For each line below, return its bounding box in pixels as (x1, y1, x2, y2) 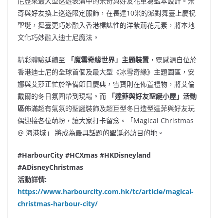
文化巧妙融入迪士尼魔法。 (18, 32, 99, 42)
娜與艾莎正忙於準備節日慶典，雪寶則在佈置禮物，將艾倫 (18, 79, 195, 89)
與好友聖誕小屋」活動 (128, 91, 197, 101)
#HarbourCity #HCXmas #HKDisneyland (18, 150, 151, 160)
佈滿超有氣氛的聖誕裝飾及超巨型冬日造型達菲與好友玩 (24, 103, 195, 113)
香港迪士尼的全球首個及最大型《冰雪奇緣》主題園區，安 (18, 67, 195, 76)
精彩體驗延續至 (18, 54, 67, 64)
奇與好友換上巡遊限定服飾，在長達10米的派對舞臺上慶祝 (18, 8, 196, 18)
